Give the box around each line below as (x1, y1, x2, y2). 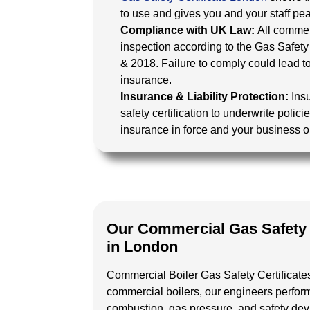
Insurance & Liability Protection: (120, 91, 291, 102)
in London (107, 238, 178, 255)
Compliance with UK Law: (120, 24, 257, 36)
